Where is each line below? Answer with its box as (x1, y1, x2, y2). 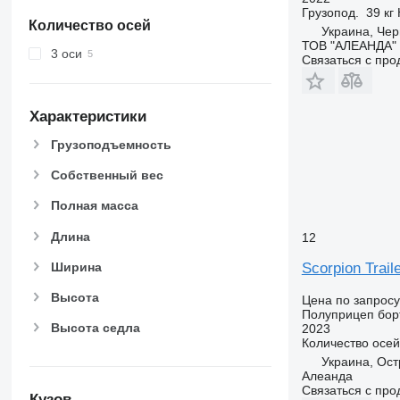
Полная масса (50, 198, 138, 213)
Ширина (50, 259, 102, 274)
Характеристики (29, 108, 146, 126)
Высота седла (50, 321, 140, 336)
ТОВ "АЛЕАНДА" (301, 37, 396, 53)
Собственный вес (50, 168, 163, 183)
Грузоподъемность (50, 137, 171, 153)
